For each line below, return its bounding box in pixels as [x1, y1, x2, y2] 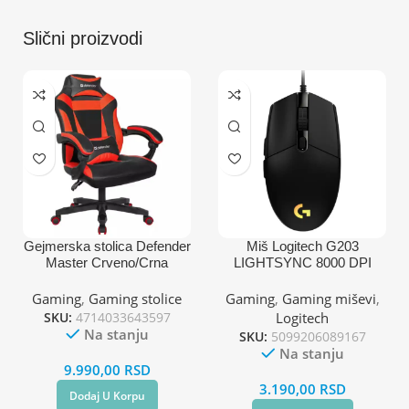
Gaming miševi [281, 288, 376, 308]
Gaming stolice [89, 288, 182, 308]
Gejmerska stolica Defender [23, 237, 191, 254]
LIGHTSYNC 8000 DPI [233, 254, 372, 270]
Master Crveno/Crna [46, 254, 168, 270]
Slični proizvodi [23, 27, 142, 48]
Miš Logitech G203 [246, 237, 359, 254]
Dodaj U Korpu [68, 387, 145, 404]
